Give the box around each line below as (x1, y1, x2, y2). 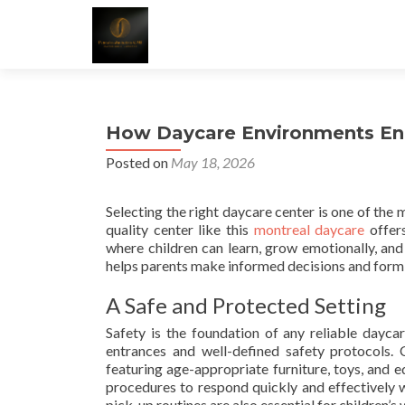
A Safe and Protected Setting (106, 292, 386, 318)
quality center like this (106, 221, 254, 238)
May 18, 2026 (171, 154, 255, 171)
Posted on (106, 154, 171, 171)
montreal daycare (253, 221, 365, 238)
